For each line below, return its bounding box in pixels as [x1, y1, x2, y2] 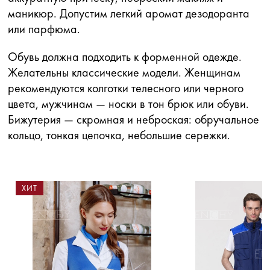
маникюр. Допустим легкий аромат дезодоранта [8, 5, 250, 22]
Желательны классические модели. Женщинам [8, 64, 240, 81]
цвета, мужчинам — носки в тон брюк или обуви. [8, 96, 249, 112]
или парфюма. [8, 21, 80, 37]
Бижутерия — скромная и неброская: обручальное [8, 111, 259, 128]
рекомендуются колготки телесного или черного [8, 80, 243, 96]
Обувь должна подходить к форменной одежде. [8, 49, 242, 65]
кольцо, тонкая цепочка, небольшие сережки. [8, 127, 230, 143]
